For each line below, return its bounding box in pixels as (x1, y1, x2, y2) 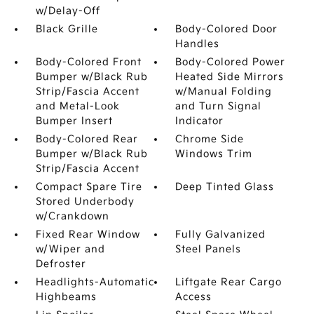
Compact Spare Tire (35, 181, 142, 193)
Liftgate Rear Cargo (175, 276, 282, 288)
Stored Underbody (35, 196, 135, 207)
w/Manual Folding (175, 86, 273, 97)
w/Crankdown (35, 210, 109, 222)
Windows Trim (175, 148, 253, 160)
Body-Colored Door (175, 23, 278, 35)
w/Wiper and (35, 243, 105, 255)
